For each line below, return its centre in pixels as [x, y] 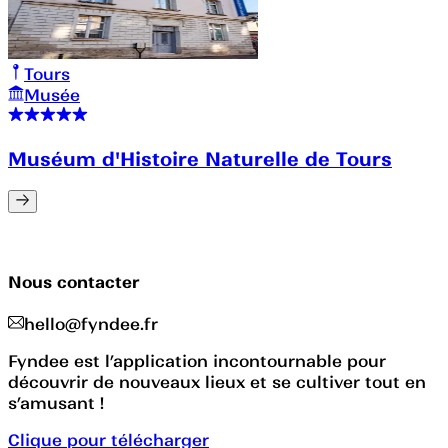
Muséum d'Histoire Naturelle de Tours [200, 158]
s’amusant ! [56, 403]
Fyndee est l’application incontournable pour [197, 361]
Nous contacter [74, 281]
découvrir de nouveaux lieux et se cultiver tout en [217, 382]
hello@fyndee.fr [91, 324]
